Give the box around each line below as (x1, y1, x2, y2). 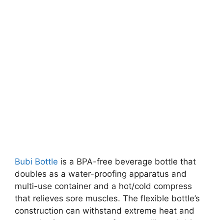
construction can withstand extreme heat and (15, 206, 194, 216)
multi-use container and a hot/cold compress (15, 181, 192, 192)
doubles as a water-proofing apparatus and (15, 169, 187, 179)
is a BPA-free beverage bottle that (58, 157, 196, 167)
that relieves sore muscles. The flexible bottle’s (15, 193, 200, 204)
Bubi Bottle (15, 157, 58, 167)
